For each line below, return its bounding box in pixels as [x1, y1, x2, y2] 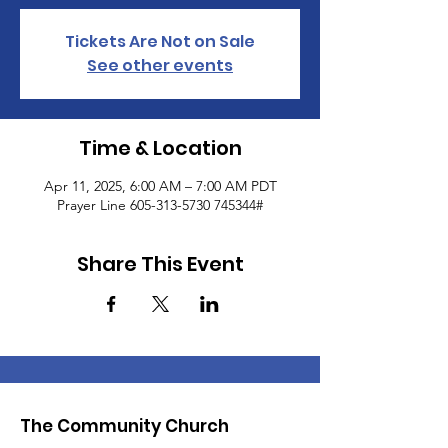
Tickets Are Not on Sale [65, 30, 255, 53]
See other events [87, 54, 233, 77]
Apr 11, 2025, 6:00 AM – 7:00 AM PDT [43, 177, 277, 195]
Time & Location [78, 134, 242, 162]
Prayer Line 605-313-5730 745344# [57, 196, 263, 214]
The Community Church [20, 414, 229, 438]
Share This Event [76, 250, 244, 278]
